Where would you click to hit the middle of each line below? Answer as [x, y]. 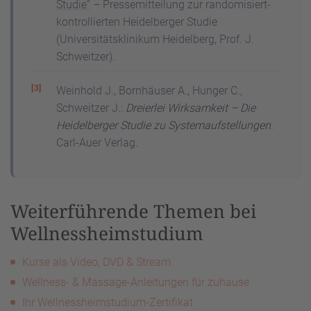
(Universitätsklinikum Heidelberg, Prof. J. [155, 40]
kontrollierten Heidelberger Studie [137, 22]
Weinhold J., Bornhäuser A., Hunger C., [149, 91]
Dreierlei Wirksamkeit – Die [191, 108]
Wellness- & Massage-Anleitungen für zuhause [136, 283]
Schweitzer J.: [91, 108]
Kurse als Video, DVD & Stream [96, 262]
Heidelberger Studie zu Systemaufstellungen [163, 126]
